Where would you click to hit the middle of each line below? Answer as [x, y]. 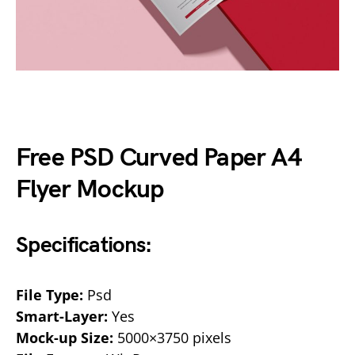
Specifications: [84, 245]
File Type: [50, 295]
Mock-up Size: [65, 338]
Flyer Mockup [90, 190]
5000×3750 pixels [172, 338]
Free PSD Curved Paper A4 [159, 158]
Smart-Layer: [62, 316]
